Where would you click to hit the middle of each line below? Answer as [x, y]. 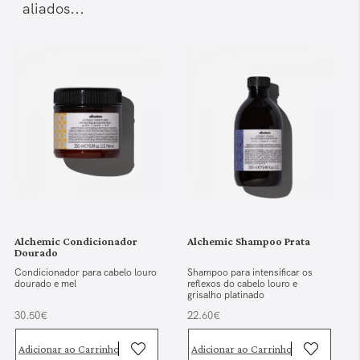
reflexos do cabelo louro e [243, 284]
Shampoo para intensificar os [250, 273]
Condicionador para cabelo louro [86, 273]
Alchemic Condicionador [76, 241]
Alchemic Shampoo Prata [249, 241]
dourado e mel [46, 284]
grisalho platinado [226, 295]
